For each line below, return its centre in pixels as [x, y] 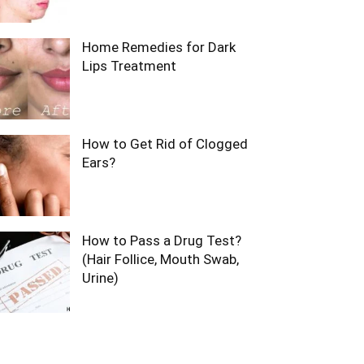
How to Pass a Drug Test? [162, 240]
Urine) [100, 278]
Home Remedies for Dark [159, 47]
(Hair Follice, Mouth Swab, [160, 259]
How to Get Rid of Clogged [165, 144]
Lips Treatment [129, 66]
